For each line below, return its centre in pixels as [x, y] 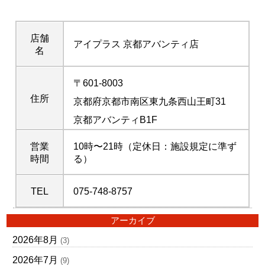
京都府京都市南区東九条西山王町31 [150, 101]
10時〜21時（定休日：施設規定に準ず [155, 146]
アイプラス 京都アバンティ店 [136, 44]
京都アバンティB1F [115, 120]
